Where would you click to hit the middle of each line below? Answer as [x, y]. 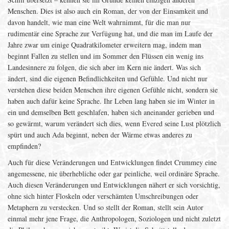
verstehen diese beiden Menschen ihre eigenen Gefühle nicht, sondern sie [113, 90]
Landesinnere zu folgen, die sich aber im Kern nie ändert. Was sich [104, 67]
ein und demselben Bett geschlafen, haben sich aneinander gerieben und [111, 112]
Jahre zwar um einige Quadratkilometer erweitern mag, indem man [105, 45]
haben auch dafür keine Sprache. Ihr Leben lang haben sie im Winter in [111, 101]
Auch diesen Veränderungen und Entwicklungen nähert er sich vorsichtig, [114, 185]
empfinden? [24, 146]
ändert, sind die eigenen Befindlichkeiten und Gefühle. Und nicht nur [108, 78]
